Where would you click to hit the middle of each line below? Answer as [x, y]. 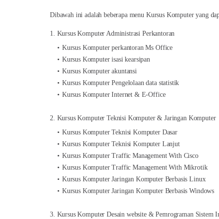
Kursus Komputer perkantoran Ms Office [117, 48]
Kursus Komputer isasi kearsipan [106, 59]
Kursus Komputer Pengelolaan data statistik [120, 83]
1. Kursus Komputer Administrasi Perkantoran [112, 33]
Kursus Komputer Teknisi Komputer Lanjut [121, 144]
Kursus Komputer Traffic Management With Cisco [130, 156]
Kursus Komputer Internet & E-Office [114, 95]
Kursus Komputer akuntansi [99, 71]
